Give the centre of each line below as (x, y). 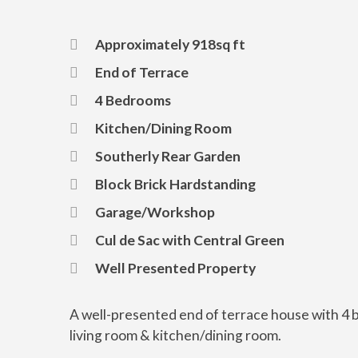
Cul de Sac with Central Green (190, 240)
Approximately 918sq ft (170, 44)
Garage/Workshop (155, 212)
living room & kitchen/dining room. (175, 335)
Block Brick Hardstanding (175, 184)
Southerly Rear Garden (168, 156)
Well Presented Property (175, 268)
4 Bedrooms (133, 100)
